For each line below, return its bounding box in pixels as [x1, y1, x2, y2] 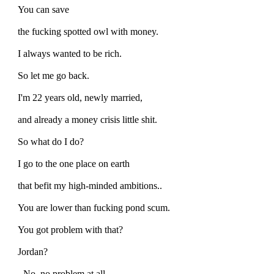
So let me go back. [18, 70, 89, 81]
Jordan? [18, 246, 48, 257]
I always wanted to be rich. [18, 48, 122, 59]
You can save [18, 4, 69, 15]
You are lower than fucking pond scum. [18, 202, 170, 213]
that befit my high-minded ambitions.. [18, 180, 162, 191]
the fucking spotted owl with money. [18, 26, 158, 37]
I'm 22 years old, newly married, [18, 92, 143, 103]
